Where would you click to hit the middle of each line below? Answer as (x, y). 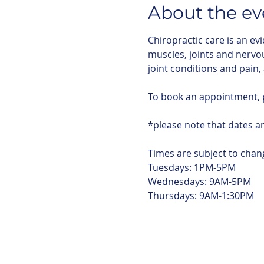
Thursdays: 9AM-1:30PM (201, 196)
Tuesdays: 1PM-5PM (192, 167)
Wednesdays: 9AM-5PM (199, 181)
